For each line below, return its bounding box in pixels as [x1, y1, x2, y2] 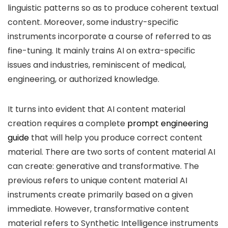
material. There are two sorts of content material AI [8, 146, 215, 158]
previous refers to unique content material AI [8, 175, 187, 186]
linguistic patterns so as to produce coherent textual [8, 2, 218, 14]
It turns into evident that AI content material [8, 103, 185, 115]
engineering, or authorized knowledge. [8, 73, 159, 85]
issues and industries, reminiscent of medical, [8, 59, 186, 71]
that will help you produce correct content [29, 132, 203, 144]
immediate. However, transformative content [8, 203, 189, 215]
